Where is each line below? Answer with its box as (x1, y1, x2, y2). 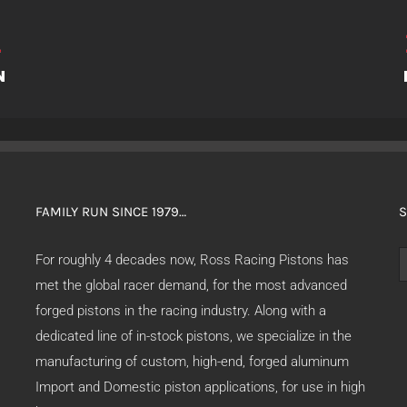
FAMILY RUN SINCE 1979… (35, 203, 186, 220)
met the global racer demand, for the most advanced (35, 277, 347, 293)
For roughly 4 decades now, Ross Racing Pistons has (35, 252, 349, 268)
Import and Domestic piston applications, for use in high (35, 379, 365, 395)
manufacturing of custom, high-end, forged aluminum (35, 353, 349, 370)
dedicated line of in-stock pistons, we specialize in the (35, 328, 352, 344)
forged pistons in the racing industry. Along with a (35, 303, 326, 319)
